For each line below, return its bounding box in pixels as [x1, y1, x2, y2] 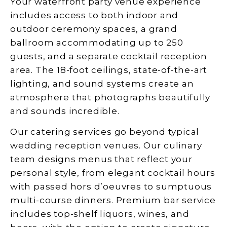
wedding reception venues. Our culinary [10, 140, 202, 151]
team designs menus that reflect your [10, 154, 193, 165]
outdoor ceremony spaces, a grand [10, 23, 177, 34]
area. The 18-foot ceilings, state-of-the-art [10, 64, 208, 75]
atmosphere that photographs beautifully [10, 92, 211, 102]
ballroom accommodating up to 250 [10, 37, 183, 48]
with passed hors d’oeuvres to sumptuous [10, 181, 212, 192]
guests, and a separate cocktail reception [10, 51, 207, 61]
